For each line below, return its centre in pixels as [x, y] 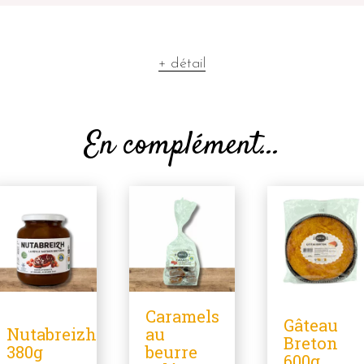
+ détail [182, 64]
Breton [311, 344]
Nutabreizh [52, 335]
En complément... [182, 146]
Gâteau [311, 326]
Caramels [182, 317]
